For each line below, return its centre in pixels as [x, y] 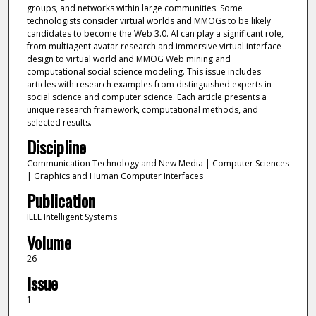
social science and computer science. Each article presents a [146, 97]
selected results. [59, 122]
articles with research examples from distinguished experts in [149, 84]
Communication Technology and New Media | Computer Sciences [158, 163]
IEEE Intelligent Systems [72, 217]
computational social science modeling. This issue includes [144, 71]
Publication [61, 201]
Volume [49, 242]
